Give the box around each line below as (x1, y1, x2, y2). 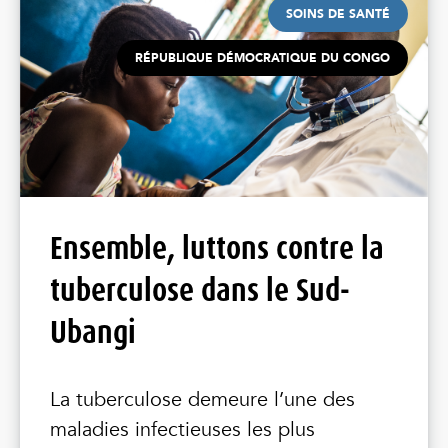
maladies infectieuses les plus (50, 416, 315, 443)
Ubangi (50, 311, 136, 353)
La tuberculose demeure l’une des (50, 386, 355, 413)
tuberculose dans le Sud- (50, 269, 350, 311)
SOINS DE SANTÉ (286, 6, 390, 22)
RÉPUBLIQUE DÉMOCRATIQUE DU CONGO (135, 50, 390, 66)
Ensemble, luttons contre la (50, 227, 384, 269)
